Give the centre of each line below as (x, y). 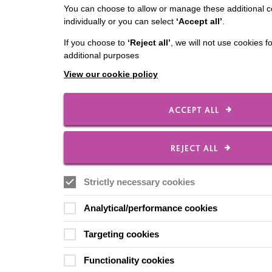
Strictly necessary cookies (139, 182)
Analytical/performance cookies (151, 208)
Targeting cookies (121, 234)
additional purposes (101, 55)
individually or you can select (120, 21)
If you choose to (96, 42)
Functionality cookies (129, 260)
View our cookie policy (111, 74)
